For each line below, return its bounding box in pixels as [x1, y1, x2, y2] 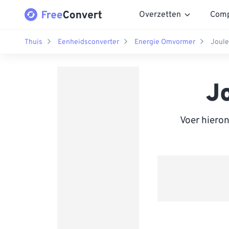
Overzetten [139, 9, 181, 20]
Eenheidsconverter [58, 37, 119, 47]
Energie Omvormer [134, 37, 195, 47]
